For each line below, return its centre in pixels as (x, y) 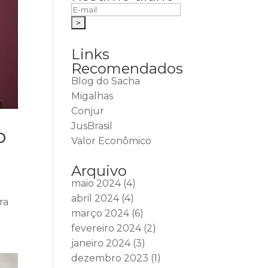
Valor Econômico (112, 141)
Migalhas (92, 96)
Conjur (88, 111)
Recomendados (127, 68)
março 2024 (100, 213)
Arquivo (99, 171)
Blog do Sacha (106, 81)
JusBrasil (92, 126)
